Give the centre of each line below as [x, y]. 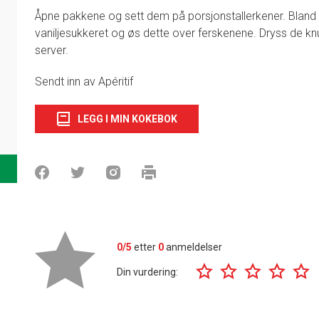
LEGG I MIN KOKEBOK [127, 119]
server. [52, 50]
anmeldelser [193, 247]
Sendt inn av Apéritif [84, 81]
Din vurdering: [147, 272]
